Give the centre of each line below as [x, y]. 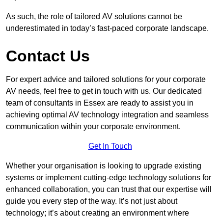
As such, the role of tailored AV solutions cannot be [94, 16]
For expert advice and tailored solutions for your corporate [106, 79]
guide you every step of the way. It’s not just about [92, 201]
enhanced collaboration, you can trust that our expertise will [109, 189]
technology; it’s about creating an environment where [97, 213]
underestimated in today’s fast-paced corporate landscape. [107, 28]
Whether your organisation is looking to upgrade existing [104, 165]
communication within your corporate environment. [93, 126]
